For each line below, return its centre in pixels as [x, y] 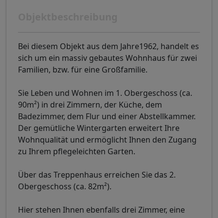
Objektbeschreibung [68, 17]
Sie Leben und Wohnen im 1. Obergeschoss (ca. [105, 93]
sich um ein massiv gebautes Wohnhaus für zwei [108, 58]
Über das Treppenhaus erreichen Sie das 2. [97, 175]
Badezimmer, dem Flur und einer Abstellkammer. [107, 117]
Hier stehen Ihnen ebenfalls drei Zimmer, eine [101, 210]
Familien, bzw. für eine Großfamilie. [83, 70]
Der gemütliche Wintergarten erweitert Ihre [99, 128]
